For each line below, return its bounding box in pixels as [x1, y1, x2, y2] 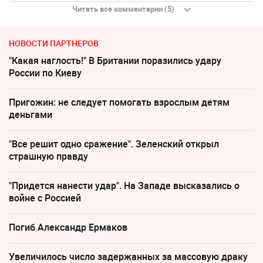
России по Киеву [9, 66, 82, 80]
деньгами [9, 108, 52, 122]
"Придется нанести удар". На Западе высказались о [9, 179, 240, 193]
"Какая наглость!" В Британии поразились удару [9, 54, 221, 68]
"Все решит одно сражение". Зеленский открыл [9, 137, 219, 151]
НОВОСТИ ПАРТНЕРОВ [9, 38, 99, 49]
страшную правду [9, 150, 88, 163]
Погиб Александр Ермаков [9, 221, 127, 234]
